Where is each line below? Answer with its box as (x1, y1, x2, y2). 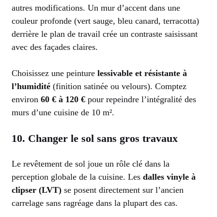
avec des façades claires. (12, 42, 98, 52)
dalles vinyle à (143, 171, 196, 182)
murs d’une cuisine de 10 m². (12, 107, 114, 117)
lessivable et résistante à (97, 68, 187, 78)
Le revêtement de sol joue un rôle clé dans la (12, 158, 170, 169)
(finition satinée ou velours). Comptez (50, 81, 186, 91)
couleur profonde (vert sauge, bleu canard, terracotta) (12, 15, 199, 26)
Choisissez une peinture (12, 68, 97, 78)
